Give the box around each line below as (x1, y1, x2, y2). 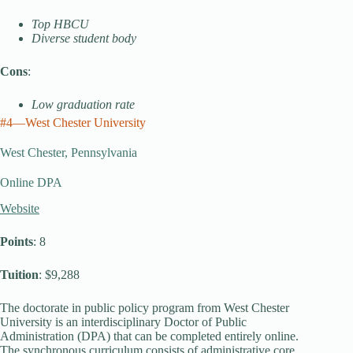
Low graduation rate (32, 98, 135, 111)
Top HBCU (32, 17, 89, 31)
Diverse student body (32, 32, 136, 45)
